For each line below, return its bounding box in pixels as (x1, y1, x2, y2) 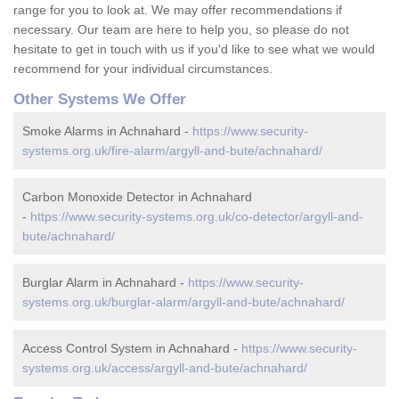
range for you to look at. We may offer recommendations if (13, 3, 342, 18)
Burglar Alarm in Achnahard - (22, 275, 188, 290)
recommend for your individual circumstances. (13, 61, 273, 77)
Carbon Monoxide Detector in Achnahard (22, 190, 252, 205)
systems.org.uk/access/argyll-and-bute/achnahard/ (22, 361, 307, 376)
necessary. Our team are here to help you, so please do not (13, 22, 349, 37)
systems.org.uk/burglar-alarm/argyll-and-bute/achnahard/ (22, 295, 345, 310)
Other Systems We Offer (13, 91, 186, 109)
